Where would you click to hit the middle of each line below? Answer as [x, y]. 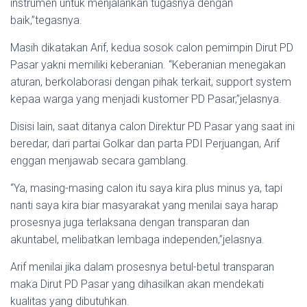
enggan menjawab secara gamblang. [99, 161]
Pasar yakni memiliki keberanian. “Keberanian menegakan [148, 65]
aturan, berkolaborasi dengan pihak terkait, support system [151, 82]
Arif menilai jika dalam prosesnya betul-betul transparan [142, 267]
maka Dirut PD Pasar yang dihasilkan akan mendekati [137, 284]
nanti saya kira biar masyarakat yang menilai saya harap [144, 206]
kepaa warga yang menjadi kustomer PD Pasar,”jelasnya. [146, 99]
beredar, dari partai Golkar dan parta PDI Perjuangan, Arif [145, 144]
